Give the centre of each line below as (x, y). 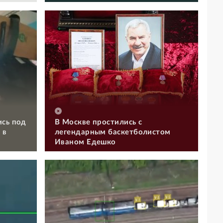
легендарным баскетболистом (113, 132)
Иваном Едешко (85, 142)
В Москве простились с (99, 122)
